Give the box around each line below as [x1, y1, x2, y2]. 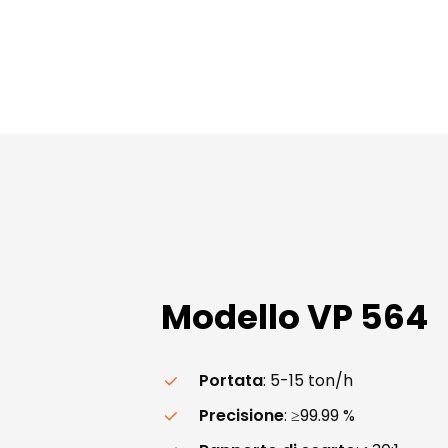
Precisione [199, 403, 285, 427]
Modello [161, 292, 301, 341]
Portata [199, 368, 264, 392]
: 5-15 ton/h [263, 368, 354, 392]
